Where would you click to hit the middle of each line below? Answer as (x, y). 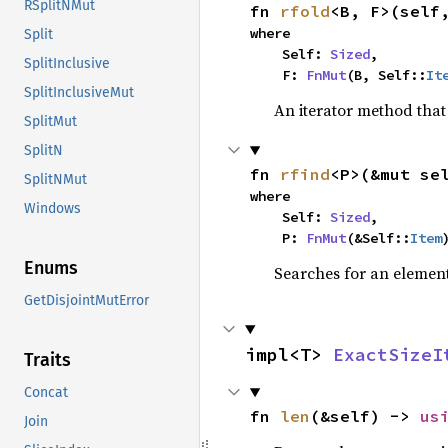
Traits (47, 360)
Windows (52, 209)
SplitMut (50, 122)
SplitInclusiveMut (79, 93)
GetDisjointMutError (86, 301)
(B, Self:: (385, 75)
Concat (46, 393)
